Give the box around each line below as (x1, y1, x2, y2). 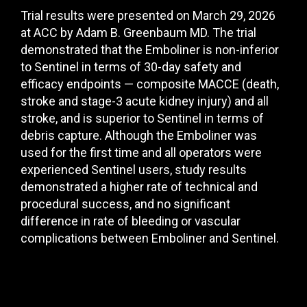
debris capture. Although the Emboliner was (21, 127, 257, 143)
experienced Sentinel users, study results (21, 162, 247, 177)
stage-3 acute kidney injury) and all (81, 93, 269, 108)
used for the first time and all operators (21, 145, 234, 160)
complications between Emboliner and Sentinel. (21, 230, 279, 245)
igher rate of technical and (116, 179, 258, 194)
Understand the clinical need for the (21, 250, 245, 267)
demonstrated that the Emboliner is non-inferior (21, 42, 279, 57)
